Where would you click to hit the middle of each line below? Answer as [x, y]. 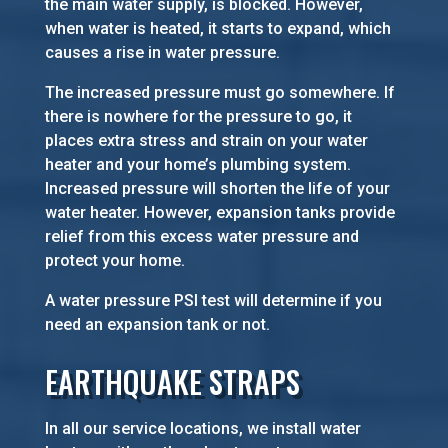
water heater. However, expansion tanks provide [219, 213]
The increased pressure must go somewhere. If [219, 93]
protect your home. [114, 261]
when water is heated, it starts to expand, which [217, 29]
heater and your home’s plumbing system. [197, 165]
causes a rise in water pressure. [162, 53]
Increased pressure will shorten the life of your [217, 189]
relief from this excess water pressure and [201, 237]
